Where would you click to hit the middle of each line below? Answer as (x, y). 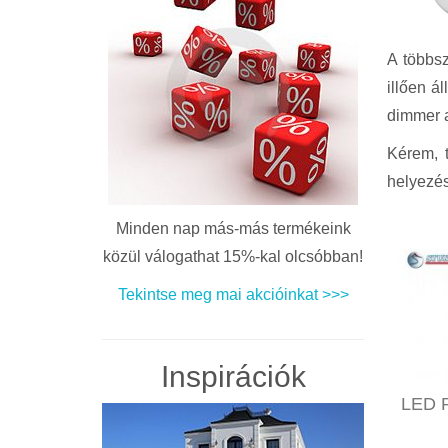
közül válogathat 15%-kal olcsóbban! (233, 256)
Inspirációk (233, 376)
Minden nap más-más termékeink (233, 228)
